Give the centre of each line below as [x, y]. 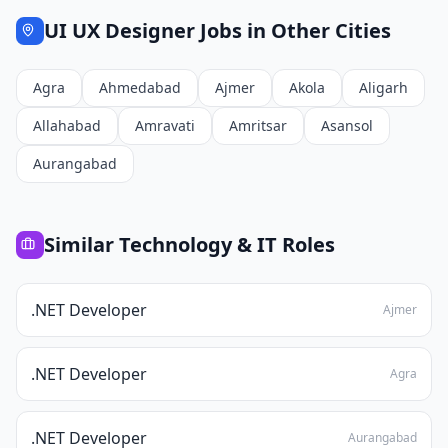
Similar [81, 244]
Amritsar [258, 125]
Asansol [347, 125]
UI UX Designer [119, 30]
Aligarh [383, 87]
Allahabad [67, 125]
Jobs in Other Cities [293, 30]
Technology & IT [198, 244]
